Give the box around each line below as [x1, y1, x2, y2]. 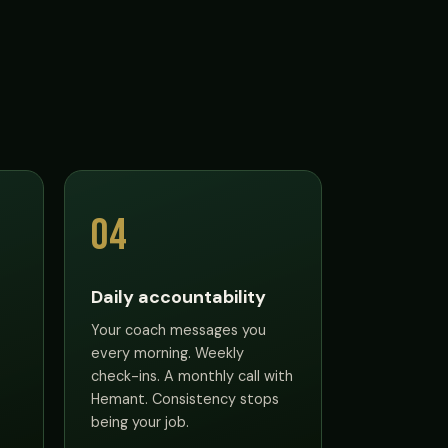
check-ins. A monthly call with [91, 366, 293, 385]
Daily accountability [91, 284, 266, 309]
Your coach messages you [91, 320, 266, 339]
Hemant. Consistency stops [91, 389, 279, 408]
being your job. [91, 412, 189, 431]
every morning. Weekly [91, 343, 244, 362]
